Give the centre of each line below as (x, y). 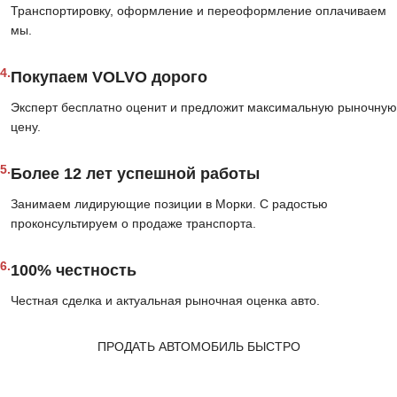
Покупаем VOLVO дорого (109, 78)
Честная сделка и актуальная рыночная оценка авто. (165, 301)
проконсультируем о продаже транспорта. (133, 224)
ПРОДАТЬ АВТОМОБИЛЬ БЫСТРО (198, 347)
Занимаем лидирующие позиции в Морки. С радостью (169, 204)
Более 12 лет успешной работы (135, 174)
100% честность (74, 271)
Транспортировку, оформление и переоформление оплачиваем (198, 11)
